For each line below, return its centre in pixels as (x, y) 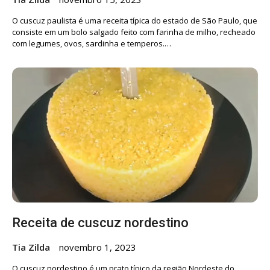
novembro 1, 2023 (98, 247)
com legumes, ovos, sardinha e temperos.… (92, 44)
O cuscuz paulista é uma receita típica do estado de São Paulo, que (135, 21)
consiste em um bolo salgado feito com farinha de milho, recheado (134, 32)
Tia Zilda (31, 247)
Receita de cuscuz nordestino (100, 222)
